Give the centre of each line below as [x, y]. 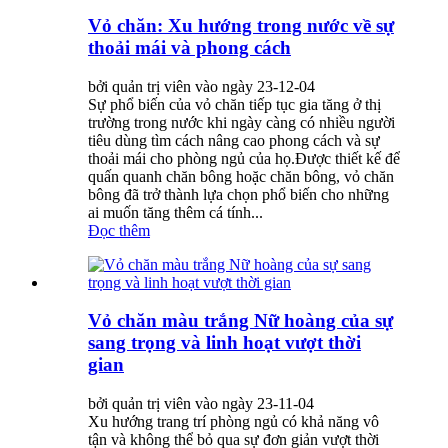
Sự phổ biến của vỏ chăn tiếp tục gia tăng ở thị [234, 104]
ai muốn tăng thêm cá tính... [175, 212]
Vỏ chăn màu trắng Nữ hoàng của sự [240, 321]
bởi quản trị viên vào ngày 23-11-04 [201, 404]
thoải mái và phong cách [189, 47]
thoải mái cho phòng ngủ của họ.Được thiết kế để [244, 158]
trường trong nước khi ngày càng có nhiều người [241, 122]
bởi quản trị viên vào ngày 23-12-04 [201, 86]
